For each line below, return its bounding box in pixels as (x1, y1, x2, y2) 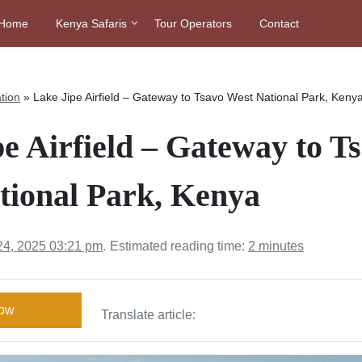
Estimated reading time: (110, 239, 248, 253)
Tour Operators (154, 17, 232, 30)
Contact (259, 17, 299, 30)
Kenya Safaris (55, 17, 127, 30)
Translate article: (101, 308, 196, 322)
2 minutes (248, 239, 304, 253)
